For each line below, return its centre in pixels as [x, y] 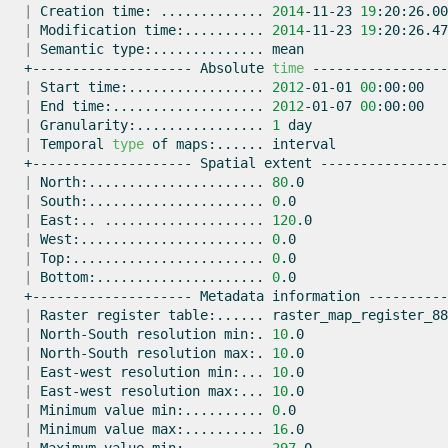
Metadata [232, 296]
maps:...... [220, 144]
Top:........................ [152, 258]
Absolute [232, 68]
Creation [72, 11]
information [316, 296]
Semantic [72, 49]
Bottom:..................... [152, 277]
